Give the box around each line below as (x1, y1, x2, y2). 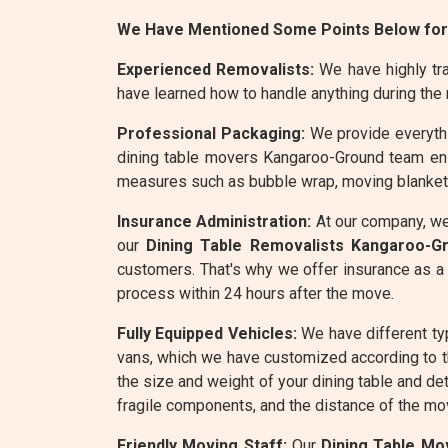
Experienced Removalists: (117, 60, 315, 79)
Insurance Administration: (117, 212, 312, 231)
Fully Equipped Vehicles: (117, 324, 297, 343)
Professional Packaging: (117, 124, 305, 143)
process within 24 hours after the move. (117, 284, 394, 303)
